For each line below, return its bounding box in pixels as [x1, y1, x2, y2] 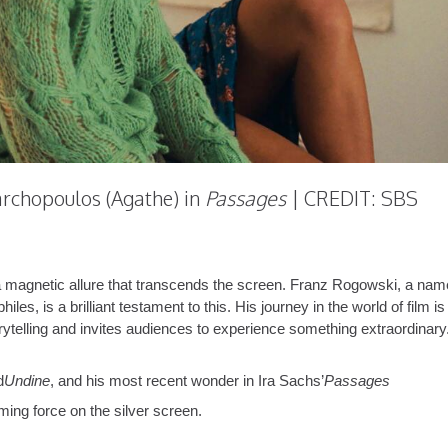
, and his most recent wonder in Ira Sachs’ [50, 373, 324, 390]
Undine [4, 373, 50, 390]
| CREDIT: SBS [286, 185, 418, 212]
